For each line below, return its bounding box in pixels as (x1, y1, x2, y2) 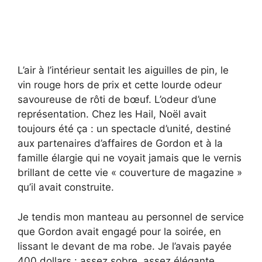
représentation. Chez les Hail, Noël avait (18, 108, 206, 120)
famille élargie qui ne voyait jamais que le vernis (18, 152, 242, 164)
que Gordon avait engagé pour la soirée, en (18, 225, 221, 237)
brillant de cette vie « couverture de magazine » (18, 167, 242, 179)
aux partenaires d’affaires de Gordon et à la (18, 137, 223, 150)
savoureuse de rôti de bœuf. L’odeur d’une (18, 94, 216, 106)
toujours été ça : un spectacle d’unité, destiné (18, 123, 231, 135)
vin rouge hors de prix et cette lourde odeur (18, 79, 222, 91)
